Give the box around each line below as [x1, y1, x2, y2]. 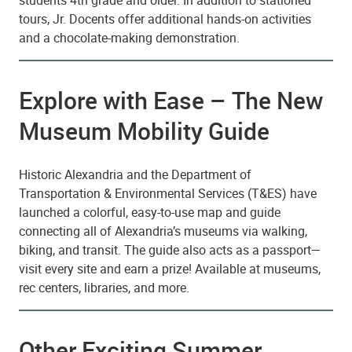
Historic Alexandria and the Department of [19, 166, 251, 184]
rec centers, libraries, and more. [19, 279, 189, 297]
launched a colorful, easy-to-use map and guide [19, 203, 280, 222]
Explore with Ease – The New [19, 84, 323, 117]
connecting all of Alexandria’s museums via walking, [19, 222, 307, 240]
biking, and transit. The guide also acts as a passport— [19, 241, 321, 259]
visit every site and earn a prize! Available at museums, [19, 260, 321, 278]
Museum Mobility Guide [19, 115, 269, 148]
